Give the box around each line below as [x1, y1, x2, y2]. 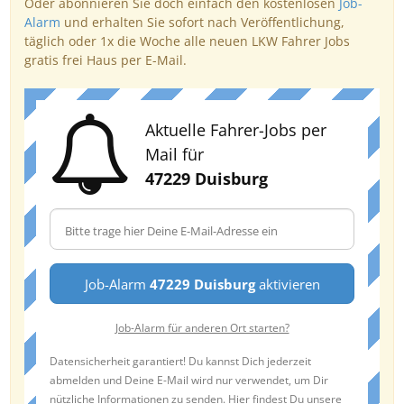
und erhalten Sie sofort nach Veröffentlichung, [60, 14, 344, 31]
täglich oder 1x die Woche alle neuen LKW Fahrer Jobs [24, 32, 350, 50]
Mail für [145, 142, 204, 165]
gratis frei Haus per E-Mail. [24, 51, 187, 69]
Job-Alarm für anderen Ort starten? [115, 320, 289, 335]
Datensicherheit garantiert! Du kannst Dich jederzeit [50, 353, 311, 368]
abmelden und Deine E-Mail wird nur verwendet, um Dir [50, 372, 328, 387]
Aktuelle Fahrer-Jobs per [145, 118, 326, 141]
